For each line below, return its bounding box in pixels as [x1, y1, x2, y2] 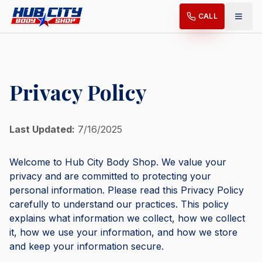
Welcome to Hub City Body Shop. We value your [9, 156, 226, 168]
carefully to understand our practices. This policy [9, 198, 229, 210]
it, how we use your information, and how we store [9, 226, 237, 238]
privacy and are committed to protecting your [9, 170, 211, 182]
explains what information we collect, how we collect [9, 212, 245, 224]
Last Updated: [9, 123, 75, 135]
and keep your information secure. [9, 240, 164, 252]
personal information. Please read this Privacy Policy [9, 184, 244, 196]
